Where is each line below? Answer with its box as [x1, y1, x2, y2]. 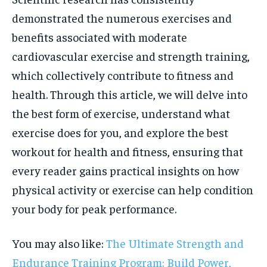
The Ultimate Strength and [106, 235, 244, 250]
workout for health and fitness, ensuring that [12, 144, 243, 159]
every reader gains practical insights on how [12, 163, 239, 178]
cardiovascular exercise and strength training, [12, 48, 250, 63]
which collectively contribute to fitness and [12, 67, 234, 82]
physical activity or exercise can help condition [12, 182, 253, 197]
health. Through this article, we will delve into [12, 86, 247, 101]
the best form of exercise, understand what [12, 105, 230, 120]
